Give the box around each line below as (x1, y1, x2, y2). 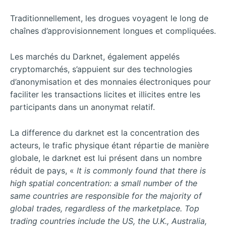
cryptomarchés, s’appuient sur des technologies (10, 64, 192, 75)
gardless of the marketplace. (73, 203, 185, 213)
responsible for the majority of (85, 190, 202, 201)
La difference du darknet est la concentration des (10, 127, 199, 138)
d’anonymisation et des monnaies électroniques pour (10, 77, 211, 87)
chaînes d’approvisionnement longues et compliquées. (10, 26, 216, 36)
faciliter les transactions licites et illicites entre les (10, 89, 200, 100)
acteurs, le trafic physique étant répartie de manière (10, 140, 209, 150)
